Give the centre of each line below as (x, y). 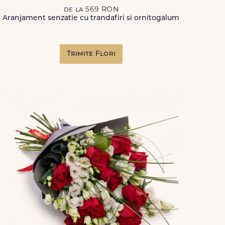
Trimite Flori (91, 54)
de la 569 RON (91, 10)
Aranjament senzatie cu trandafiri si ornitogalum (91, 18)
